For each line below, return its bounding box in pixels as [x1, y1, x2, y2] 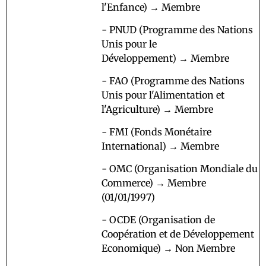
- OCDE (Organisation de [102, 213, 215, 226]
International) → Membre [102, 140, 219, 152]
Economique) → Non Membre [102, 242, 235, 254]
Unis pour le [102, 37, 157, 50]
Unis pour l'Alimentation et [102, 88, 224, 101]
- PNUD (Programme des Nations [102, 23, 253, 36]
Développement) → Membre [102, 52, 229, 64]
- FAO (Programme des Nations [102, 74, 245, 87]
